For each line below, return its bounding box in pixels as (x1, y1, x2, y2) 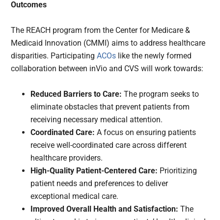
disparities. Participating (11, 51, 97, 61)
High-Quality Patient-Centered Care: (30, 166, 160, 176)
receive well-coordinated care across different (30, 140, 187, 150)
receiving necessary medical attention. (30, 115, 163, 125)
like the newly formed (118, 51, 192, 61)
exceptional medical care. (30, 192, 119, 201)
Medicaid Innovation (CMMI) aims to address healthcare (11, 38, 206, 48)
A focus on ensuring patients (97, 128, 196, 137)
